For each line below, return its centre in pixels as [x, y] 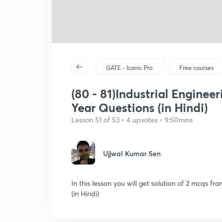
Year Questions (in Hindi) [139, 108]
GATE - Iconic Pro [130, 68]
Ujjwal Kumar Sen [132, 153]
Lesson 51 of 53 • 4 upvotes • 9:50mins [132, 120]
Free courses [197, 68]
